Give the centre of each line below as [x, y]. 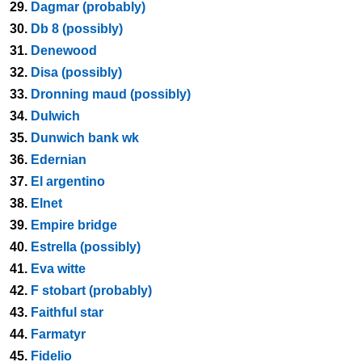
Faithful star [67, 312]
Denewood [64, 51]
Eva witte [58, 269]
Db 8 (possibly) [77, 29]
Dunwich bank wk [85, 138]
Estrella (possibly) [86, 247]
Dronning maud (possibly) [111, 94]
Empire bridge [74, 225]
